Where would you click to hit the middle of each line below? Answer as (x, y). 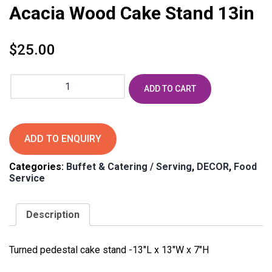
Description (53, 214)
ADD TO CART (170, 88)
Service (27, 178)
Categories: (38, 166)
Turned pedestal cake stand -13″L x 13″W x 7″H (109, 250)
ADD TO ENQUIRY (63, 138)
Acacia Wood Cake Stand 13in (132, 13)
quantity (29, 143)
